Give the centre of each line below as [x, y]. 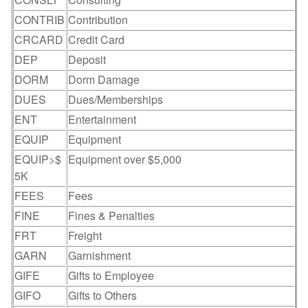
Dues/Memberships [115, 99]
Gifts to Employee [111, 275]
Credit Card [96, 40]
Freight [85, 235]
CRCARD [39, 40]
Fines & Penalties [111, 216]
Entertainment [102, 119]
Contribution [98, 20]
